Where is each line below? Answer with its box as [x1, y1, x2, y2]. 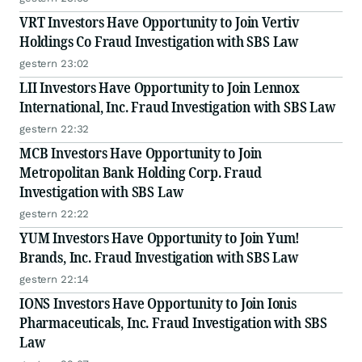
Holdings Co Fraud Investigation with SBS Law [19, 32, 299, 52]
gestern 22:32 [19, 123, 90, 136]
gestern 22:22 [19, 208, 90, 221]
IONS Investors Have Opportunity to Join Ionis [19, 293, 297, 314]
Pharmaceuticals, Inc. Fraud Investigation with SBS [19, 313, 327, 333]
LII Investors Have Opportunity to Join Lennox [19, 78, 300, 98]
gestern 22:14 [19, 273, 90, 286]
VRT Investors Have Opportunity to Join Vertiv [19, 12, 299, 32]
